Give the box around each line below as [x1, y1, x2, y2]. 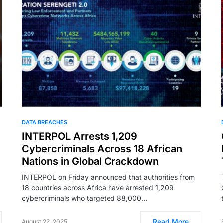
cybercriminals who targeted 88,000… [22, 193, 147, 202]
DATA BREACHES [22, 118, 67, 126]
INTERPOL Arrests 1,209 [22, 130, 137, 142]
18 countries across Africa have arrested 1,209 [22, 183, 174, 192]
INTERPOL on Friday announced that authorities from [22, 172, 195, 181]
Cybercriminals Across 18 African [22, 142, 182, 155]
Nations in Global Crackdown [22, 155, 159, 167]
